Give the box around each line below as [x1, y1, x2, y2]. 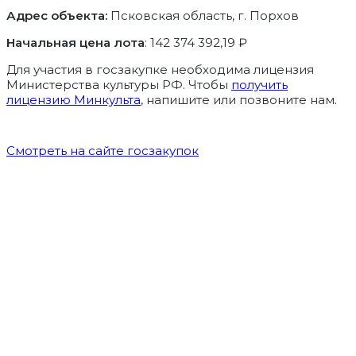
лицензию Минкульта [6, 92, 141, 108]
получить [231, 77, 288, 93]
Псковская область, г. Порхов [110, 8, 299, 24]
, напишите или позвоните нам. [141, 92, 337, 108]
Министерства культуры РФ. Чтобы [6, 77, 231, 93]
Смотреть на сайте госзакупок [6, 143, 199, 159]
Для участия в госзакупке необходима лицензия [6, 62, 314, 78]
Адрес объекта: [6, 8, 110, 24]
